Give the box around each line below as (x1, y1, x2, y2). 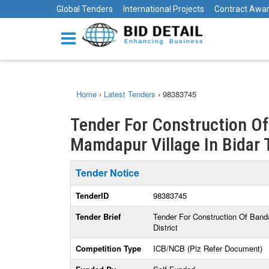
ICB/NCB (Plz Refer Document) (153, 243, 262, 254)
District (153, 222, 178, 233)
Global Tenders (56, 4, 113, 14)
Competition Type (76, 243, 141, 254)
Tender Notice (76, 166, 139, 180)
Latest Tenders (104, 88, 156, 100)
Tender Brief (76, 211, 121, 222)
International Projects (123, 4, 204, 14)
